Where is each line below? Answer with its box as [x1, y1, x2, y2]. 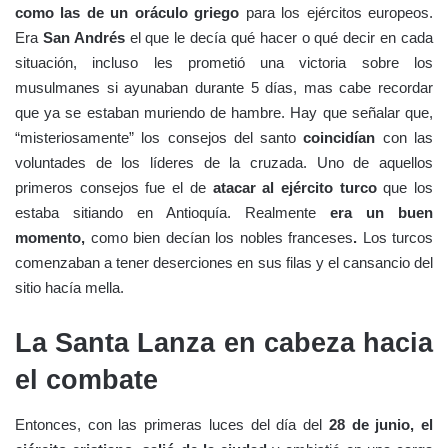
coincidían [303, 128, 376, 146]
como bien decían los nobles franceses [85, 228, 353, 246]
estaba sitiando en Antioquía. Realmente [15, 203, 330, 221]
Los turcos [357, 228, 433, 246]
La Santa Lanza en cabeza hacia [15, 327, 433, 358]
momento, [15, 228, 85, 246]
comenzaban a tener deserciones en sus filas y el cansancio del [15, 253, 433, 271]
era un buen [330, 203, 433, 221]
